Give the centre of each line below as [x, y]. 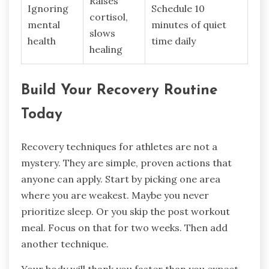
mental [44, 25]
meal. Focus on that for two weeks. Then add [124, 228]
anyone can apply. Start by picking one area [121, 179]
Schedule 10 [178, 9]
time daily [174, 41]
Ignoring [48, 9]
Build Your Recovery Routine [119, 91]
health [42, 41]
